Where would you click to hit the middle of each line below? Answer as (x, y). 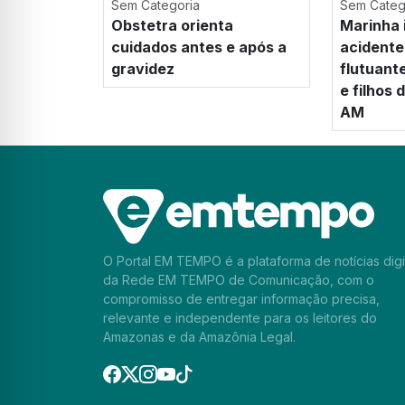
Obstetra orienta (172, 26)
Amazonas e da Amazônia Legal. (199, 337)
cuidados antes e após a (199, 47)
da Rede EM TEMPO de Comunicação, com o (239, 280)
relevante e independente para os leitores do (240, 318)
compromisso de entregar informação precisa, (241, 299)
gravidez (143, 69)
